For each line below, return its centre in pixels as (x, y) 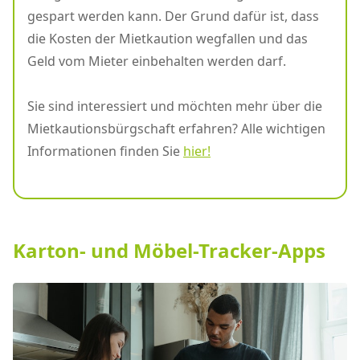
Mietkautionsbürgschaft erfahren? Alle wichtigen (176, 129)
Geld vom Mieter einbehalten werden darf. (157, 61)
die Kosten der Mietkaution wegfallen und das (168, 39)
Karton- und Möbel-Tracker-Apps (169, 251)
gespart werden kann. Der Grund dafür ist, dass (173, 16)
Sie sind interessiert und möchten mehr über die (175, 106)
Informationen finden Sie (105, 151)
